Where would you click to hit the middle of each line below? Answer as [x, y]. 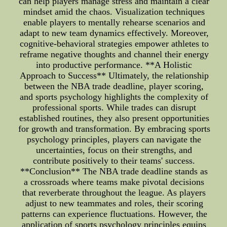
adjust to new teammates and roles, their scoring [114, 203]
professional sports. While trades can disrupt [114, 107]
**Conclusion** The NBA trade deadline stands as [114, 171]
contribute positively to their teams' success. [114, 161]
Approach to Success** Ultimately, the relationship [114, 75]
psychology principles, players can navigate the [114, 139]
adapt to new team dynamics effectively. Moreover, [114, 33]
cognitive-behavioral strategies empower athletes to [114, 44]
